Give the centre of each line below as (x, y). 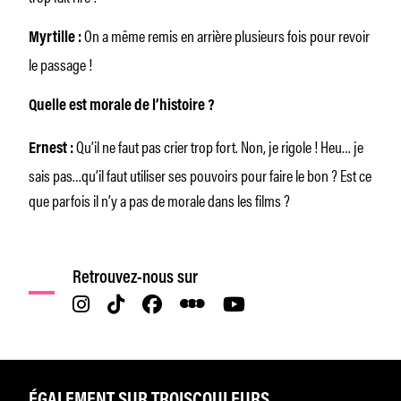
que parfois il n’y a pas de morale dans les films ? (159, 199)
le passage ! (60, 63)
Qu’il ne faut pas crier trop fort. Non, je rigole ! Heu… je (220, 145)
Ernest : (52, 149)
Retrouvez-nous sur (136, 278)
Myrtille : (55, 38)
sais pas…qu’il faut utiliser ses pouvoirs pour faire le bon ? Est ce (200, 174)
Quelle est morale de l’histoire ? (122, 106)
